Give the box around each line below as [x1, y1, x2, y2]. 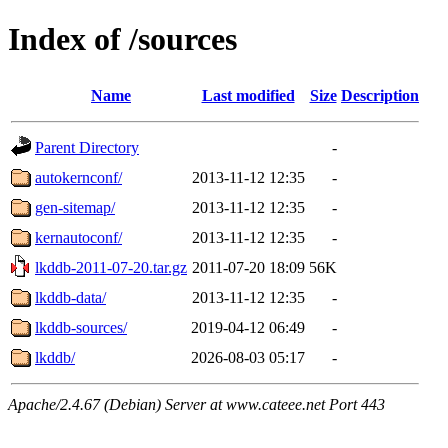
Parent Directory [35, 138, 139, 156]
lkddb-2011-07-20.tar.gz [35, 258, 187, 276]
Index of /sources [8, 21, 237, 58]
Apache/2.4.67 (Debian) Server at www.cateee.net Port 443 [8, 395, 385, 413]
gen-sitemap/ [35, 198, 115, 216]
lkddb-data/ [35, 288, 106, 306]
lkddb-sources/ [35, 318, 127, 336]
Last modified [201, 86, 295, 104]
